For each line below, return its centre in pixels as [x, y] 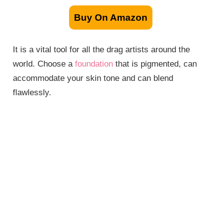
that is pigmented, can [155, 64]
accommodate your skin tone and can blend [93, 78]
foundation [94, 64]
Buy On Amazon [110, 18]
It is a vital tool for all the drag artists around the [102, 49]
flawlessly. [32, 92]
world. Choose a [44, 64]
